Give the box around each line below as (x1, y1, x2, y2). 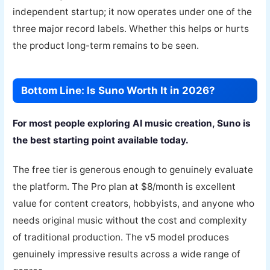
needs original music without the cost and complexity (13, 214, 248, 226)
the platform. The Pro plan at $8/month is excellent (13, 180, 236, 192)
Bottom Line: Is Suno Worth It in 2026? (21, 84, 216, 97)
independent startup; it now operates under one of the (13, 6, 253, 18)
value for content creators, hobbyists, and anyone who (13, 197, 255, 209)
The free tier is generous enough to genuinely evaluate (13, 163, 254, 175)
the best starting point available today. (13, 134, 189, 146)
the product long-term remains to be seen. (13, 40, 199, 52)
